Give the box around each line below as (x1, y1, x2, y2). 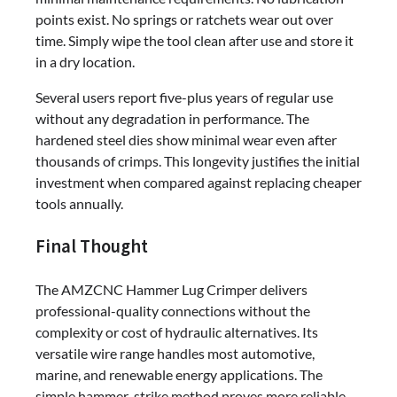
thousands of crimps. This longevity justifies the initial (35, 152, 360, 170)
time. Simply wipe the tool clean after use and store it (35, 32, 354, 50)
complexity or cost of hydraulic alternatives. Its (35, 323, 318, 340)
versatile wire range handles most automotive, (35, 344, 315, 362)
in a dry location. (35, 53, 135, 71)
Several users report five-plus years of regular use (35, 89, 333, 106)
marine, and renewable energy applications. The (35, 365, 323, 383)
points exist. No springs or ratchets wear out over (35, 11, 333, 28)
